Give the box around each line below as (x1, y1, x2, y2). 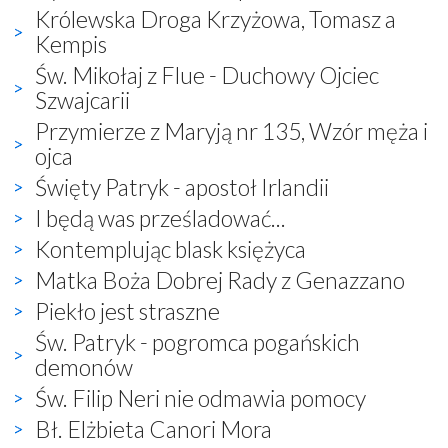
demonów (35, 352, 133, 381)
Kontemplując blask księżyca (35, 234, 306, 263)
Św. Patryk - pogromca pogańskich (35, 327, 360, 356)
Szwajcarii (35, 85, 130, 114)
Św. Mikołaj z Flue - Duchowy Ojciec (35, 60, 379, 89)
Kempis (35, 29, 107, 58)
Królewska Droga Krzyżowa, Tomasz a (35, 4, 396, 33)
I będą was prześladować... (35, 203, 286, 232)
